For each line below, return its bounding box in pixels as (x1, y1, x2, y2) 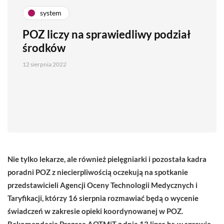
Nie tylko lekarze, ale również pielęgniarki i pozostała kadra (7, 154, 206, 163)
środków (22, 40, 65, 54)
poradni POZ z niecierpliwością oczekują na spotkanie (7, 167, 188, 176)
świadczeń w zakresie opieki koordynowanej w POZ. (7, 206, 183, 215)
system (40, 8, 61, 17)
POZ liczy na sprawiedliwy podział (22, 27, 190, 41)
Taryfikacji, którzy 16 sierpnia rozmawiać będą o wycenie (7, 193, 198, 202)
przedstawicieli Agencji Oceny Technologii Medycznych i (7, 180, 197, 189)
